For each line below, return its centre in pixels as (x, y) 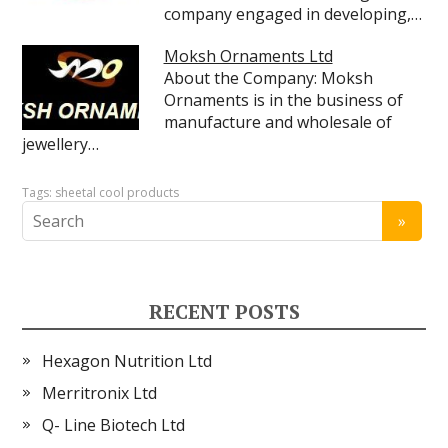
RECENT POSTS (224, 311)
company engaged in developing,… (292, 14)
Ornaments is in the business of (283, 100)
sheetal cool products (117, 192)
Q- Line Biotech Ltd (114, 425)
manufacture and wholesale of (277, 122)
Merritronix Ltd (100, 393)
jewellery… (61, 144)
